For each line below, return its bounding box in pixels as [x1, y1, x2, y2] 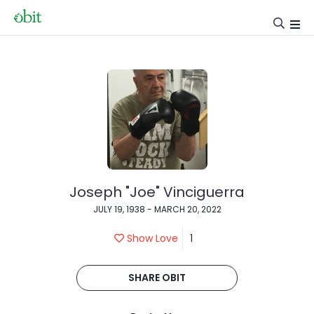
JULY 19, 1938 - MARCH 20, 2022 [93, 203, 221, 215]
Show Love [124, 231, 178, 245]
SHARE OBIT [128, 271, 186, 285]
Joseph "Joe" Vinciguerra [69, 182, 245, 202]
